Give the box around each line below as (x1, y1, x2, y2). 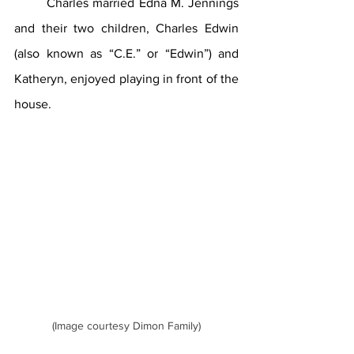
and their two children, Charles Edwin (14, 21, 239, 36)
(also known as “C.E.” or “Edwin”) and (14, 47, 239, 61)
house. (14, 97, 51, 111)
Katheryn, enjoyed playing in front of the (14, 72, 239, 86)
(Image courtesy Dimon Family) (52, 319, 201, 333)
